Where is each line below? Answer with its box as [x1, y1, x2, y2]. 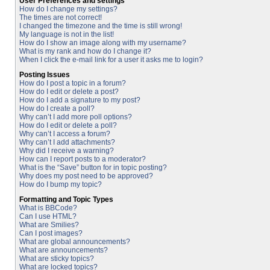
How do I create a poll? [19, 104, 95, 113]
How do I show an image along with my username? [19, 39, 186, 47]
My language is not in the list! [19, 30, 114, 39]
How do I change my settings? [19, 5, 118, 13]
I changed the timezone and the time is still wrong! [19, 22, 182, 30]
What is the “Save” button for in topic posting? [19, 163, 167, 172]
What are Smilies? [19, 221, 79, 229]
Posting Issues [19, 71, 70, 79]
